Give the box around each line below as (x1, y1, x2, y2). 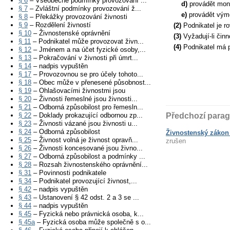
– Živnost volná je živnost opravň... (31, 136, 138, 144)
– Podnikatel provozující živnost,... (31, 177, 137, 185)
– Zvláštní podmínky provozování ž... (28, 5, 141, 12)
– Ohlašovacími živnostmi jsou (31, 87, 125, 94)
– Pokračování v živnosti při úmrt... (31, 54, 138, 62)
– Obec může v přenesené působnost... (31, 79, 151, 86)
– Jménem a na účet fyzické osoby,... (31, 46, 146, 53)
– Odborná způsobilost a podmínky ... (31, 152, 145, 160)
